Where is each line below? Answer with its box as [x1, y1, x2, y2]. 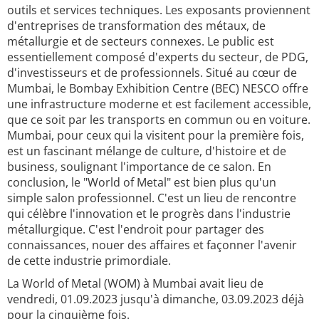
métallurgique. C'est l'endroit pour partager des [7, 221, 264, 237]
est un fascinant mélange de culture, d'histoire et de [7, 143, 286, 159]
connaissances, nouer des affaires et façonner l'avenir [7, 237, 297, 253]
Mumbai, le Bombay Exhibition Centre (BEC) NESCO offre [7, 80, 308, 96]
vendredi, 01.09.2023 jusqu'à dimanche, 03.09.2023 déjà [7, 291, 304, 307]
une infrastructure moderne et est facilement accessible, [7, 96, 311, 112]
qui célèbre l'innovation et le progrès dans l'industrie [7, 206, 291, 221]
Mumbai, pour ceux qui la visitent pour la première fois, [7, 127, 304, 143]
